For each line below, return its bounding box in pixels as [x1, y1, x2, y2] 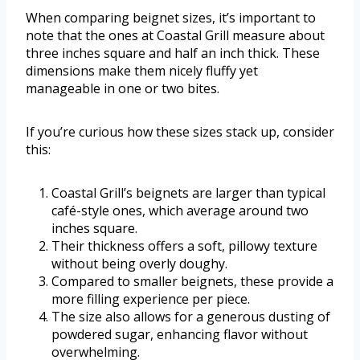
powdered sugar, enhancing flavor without [51, 325, 308, 344]
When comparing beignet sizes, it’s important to [26, 9, 316, 27]
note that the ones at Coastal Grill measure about [26, 27, 325, 45]
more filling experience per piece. [51, 290, 250, 309]
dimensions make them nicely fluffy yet [26, 62, 258, 80]
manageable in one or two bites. [26, 80, 219, 98]
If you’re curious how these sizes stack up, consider [26, 123, 334, 141]
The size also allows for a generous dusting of [51, 308, 330, 326]
